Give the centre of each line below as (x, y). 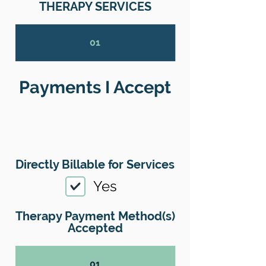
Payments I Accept (95, 87)
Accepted (95, 228)
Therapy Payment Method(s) (95, 216)
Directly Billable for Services (95, 164)
